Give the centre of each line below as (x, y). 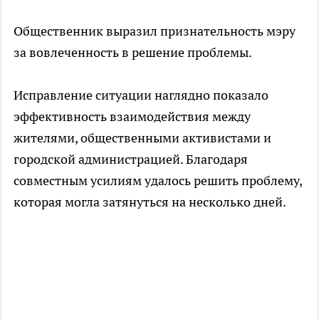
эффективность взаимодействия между (132, 116)
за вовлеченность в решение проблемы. (133, 52)
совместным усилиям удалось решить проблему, (158, 180)
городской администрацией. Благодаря (131, 159)
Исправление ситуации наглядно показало (141, 95)
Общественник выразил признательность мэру (155, 31)
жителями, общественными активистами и (142, 137)
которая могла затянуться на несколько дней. (150, 202)
